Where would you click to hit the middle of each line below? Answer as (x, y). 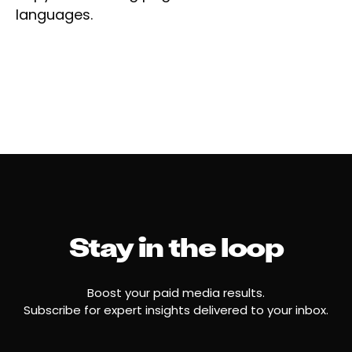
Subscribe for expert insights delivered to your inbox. (176, 310)
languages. (54, 15)
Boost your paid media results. (176, 293)
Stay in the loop (176, 250)
